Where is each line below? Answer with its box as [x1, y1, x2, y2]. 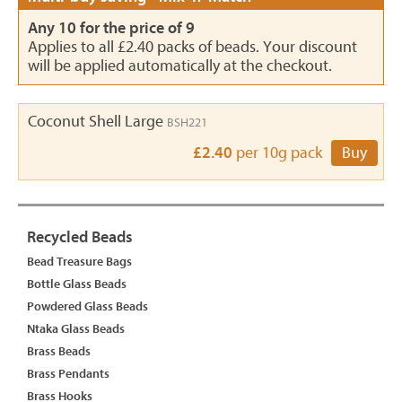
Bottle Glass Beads [27, 276, 127, 292]
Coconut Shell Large [28, 112, 167, 131]
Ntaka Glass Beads [27, 321, 125, 336]
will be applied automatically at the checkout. [28, 57, 332, 75]
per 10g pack [232, 144, 322, 162]
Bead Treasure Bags [27, 254, 132, 269]
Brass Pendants [27, 366, 109, 381]
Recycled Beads [27, 228, 133, 247]
